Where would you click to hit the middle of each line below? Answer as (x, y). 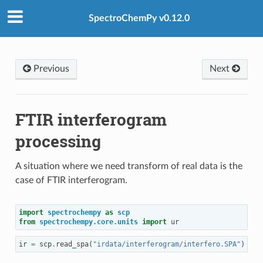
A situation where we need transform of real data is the (129, 166)
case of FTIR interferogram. (71, 180)
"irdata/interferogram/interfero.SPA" (166, 244)
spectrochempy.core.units (88, 222)
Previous (50, 68)
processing (58, 141)
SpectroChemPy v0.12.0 (139, 18)
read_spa (72, 244)
